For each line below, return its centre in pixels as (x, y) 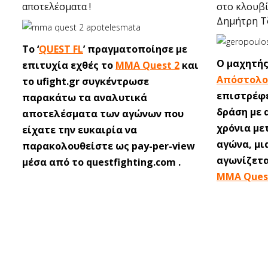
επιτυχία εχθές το (69, 65)
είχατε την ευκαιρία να (80, 130)
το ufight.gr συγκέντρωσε (86, 81)
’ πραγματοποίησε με (135, 49)
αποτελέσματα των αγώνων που (103, 114)
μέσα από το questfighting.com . (101, 162)
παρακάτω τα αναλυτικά (85, 98)
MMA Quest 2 (147, 65)
